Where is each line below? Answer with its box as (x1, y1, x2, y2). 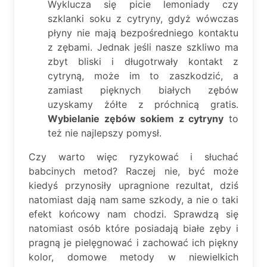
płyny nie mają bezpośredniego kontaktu (48, 26, 238, 39)
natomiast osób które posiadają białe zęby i (29, 222, 238, 234)
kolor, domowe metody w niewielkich (29, 250, 238, 263)
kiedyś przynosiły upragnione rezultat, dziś (29, 179, 238, 191)
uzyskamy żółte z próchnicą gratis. (48, 98, 238, 110)
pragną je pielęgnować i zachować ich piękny (29, 236, 238, 249)
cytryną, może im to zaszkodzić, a (48, 69, 238, 82)
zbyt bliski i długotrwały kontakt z (48, 55, 238, 67)
